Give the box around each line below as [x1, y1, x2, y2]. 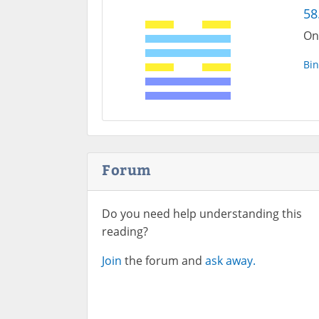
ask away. [205, 253, 256, 268]
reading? [102, 224, 148, 239]
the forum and [122, 253, 205, 268]
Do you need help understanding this [102, 206, 302, 221]
